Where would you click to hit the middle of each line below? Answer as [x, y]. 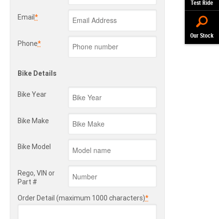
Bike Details [37, 73]
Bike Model [34, 147]
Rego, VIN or [36, 173]
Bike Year [32, 94]
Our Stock [202, 36]
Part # [27, 182]
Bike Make [33, 120]
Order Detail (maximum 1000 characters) [81, 198]
